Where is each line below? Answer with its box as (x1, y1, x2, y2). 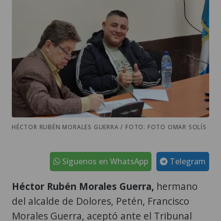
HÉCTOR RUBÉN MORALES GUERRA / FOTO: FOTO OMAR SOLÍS (12, 123, 207, 132)
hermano (154, 180, 198, 193)
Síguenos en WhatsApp (60, 156, 148, 167)
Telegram (168, 156, 206, 167)
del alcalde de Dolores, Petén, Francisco (12, 194, 189, 208)
